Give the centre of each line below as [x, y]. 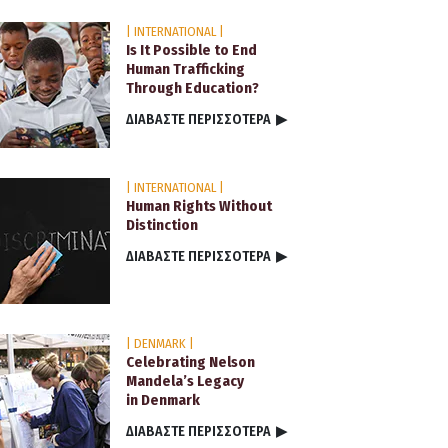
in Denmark [163, 399]
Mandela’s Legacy [185, 380]
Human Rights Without [199, 205]
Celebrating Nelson [191, 361]
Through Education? [193, 87]
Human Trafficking [186, 68]
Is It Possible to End [192, 49]
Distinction [162, 224]
